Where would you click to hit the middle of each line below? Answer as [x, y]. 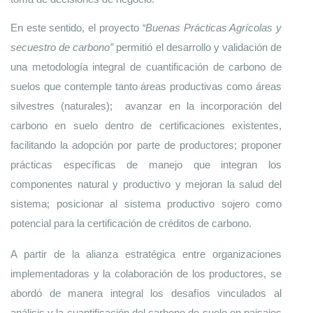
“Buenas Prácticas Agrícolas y [212, 28]
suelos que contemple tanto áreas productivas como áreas [146, 86]
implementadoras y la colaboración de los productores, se [146, 274]
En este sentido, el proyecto [77, 28]
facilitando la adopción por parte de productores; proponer [146, 145]
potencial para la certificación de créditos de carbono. [131, 223]
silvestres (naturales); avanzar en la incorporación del [146, 106]
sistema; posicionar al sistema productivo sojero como [146, 204]
